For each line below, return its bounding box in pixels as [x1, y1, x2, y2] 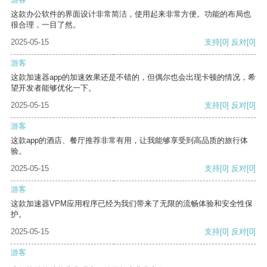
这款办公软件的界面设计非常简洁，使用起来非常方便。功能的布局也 [11, 10, 251, 19]
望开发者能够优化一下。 [11, 83, 96, 93]
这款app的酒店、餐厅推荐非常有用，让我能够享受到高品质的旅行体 [11, 136, 248, 145]
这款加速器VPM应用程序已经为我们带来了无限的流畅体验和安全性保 [11, 199, 253, 209]
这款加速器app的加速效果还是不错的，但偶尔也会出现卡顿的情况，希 [11, 73, 256, 82]
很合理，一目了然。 [11, 20, 80, 30]
